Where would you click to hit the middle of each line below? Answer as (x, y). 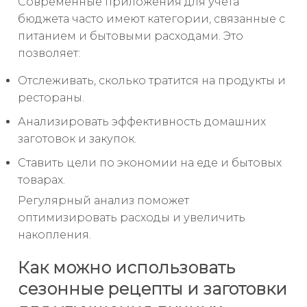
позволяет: (49, 53)
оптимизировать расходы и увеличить (132, 217)
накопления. (54, 234)
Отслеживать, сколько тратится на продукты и (152, 80)
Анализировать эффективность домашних (142, 121)
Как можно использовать (126, 267)
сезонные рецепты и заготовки (152, 288)
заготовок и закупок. (77, 138)
